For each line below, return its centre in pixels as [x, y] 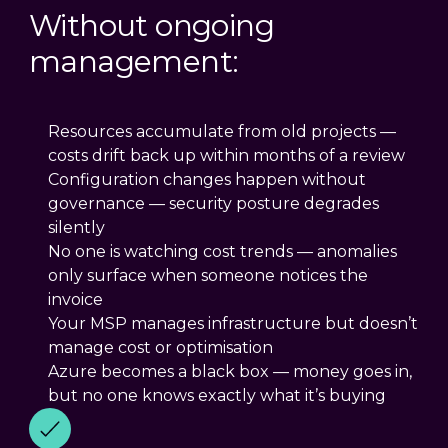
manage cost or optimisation [161, 348]
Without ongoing [151, 26]
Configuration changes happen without [207, 180]
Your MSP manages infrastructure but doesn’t [233, 324]
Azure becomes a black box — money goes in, [230, 372]
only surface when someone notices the [208, 276]
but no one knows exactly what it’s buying [217, 396]
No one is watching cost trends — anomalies [223, 252]
